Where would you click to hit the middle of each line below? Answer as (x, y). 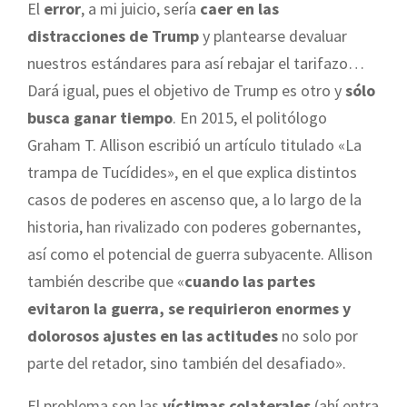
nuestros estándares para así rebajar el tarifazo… (196, 63)
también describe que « (106, 281)
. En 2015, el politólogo (250, 117)
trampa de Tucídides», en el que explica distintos (192, 172)
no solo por (318, 335)
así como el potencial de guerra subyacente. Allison (200, 253)
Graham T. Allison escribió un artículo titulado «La (194, 144)
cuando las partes (250, 281)
